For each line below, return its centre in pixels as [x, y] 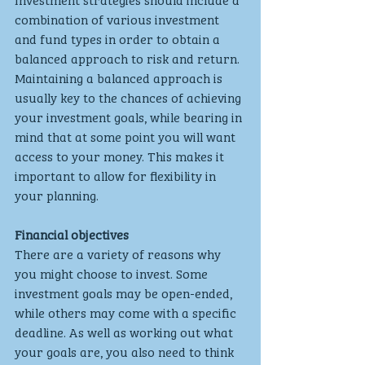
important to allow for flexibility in [117, 175]
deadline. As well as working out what [125, 331]
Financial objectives [72, 233]
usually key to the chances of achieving [130, 97]
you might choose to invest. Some [113, 273]
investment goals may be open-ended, [125, 292]
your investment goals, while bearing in [130, 116]
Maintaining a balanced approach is [120, 77]
